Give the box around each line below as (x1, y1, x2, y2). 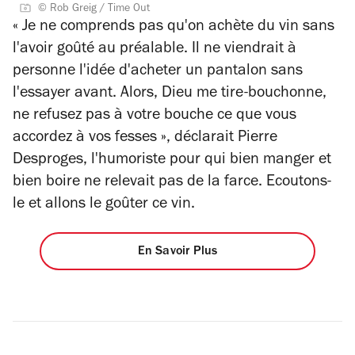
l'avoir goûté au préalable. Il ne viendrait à (13, 41, 296, 58)
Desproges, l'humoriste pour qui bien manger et (13, 152, 331, 169)
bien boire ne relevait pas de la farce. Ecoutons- (13, 174, 331, 191)
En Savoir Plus (137, 246, 218, 259)
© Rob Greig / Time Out (38, 3, 150, 15)
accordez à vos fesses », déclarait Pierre (13, 130, 277, 147)
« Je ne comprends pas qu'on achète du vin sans (13, 19, 334, 36)
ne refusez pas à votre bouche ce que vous (13, 108, 296, 124)
